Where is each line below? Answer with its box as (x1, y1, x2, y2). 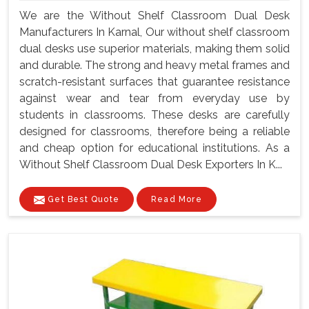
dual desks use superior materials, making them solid (19, 42, 290, 56)
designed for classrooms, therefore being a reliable (19, 125, 290, 139)
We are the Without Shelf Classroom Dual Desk (19, 9, 290, 23)
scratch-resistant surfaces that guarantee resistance (19, 75, 290, 89)
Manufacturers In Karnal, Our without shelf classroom (19, 26, 290, 39)
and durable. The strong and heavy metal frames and (19, 59, 290, 72)
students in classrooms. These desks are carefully (19, 108, 290, 122)
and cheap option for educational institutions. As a (19, 141, 290, 155)
